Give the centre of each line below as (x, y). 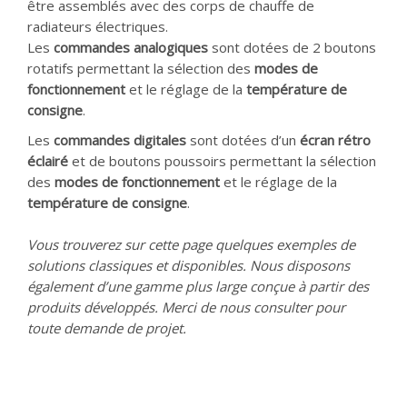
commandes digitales (120, 140)
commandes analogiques (131, 47)
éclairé (48, 161)
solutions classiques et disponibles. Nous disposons (189, 265)
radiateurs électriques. (98, 26)
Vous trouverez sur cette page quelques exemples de (191, 244)
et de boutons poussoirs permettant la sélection (222, 161)
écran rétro (335, 140)
